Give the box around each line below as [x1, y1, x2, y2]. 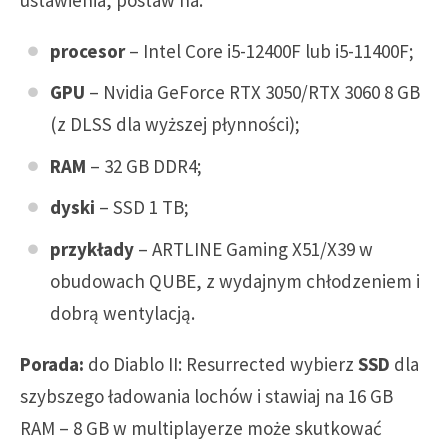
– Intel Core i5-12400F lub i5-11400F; [125, 38, 414, 63]
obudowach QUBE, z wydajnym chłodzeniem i [50, 268, 420, 293]
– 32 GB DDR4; [86, 153, 202, 178]
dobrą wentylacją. [50, 300, 195, 325]
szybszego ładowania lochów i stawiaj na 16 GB [20, 383, 393, 408]
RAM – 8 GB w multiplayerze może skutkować [20, 415, 382, 440]
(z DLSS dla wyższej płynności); [50, 112, 300, 137]
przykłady [50, 236, 134, 261]
